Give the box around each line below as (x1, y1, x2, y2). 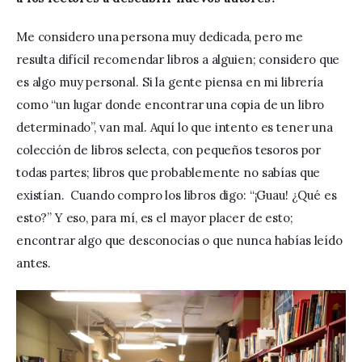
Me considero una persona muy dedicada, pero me (16, 28, 306, 44)
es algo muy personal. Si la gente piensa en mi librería (16, 74, 326, 90)
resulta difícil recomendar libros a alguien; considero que (16, 51, 343, 67)
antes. (16, 255, 52, 271)
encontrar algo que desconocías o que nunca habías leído (16, 232, 346, 248)
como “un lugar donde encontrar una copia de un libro (16, 96, 328, 112)
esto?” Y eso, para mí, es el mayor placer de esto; (16, 209, 297, 225)
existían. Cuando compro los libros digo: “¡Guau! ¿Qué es (16, 187, 340, 203)
